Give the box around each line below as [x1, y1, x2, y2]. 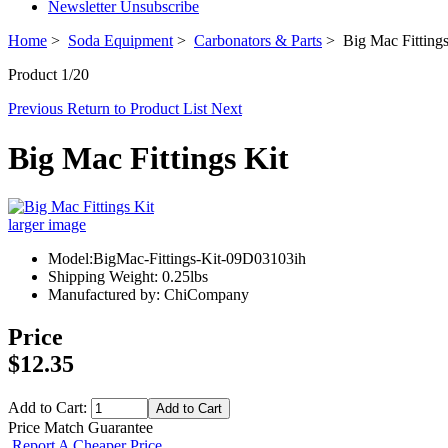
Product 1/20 [8, 66, 89, 84]
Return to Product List [67, 100, 211, 118]
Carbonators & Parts [194, 32, 322, 50]
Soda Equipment [68, 32, 173, 50]
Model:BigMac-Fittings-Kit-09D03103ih [48, 250, 306, 268]
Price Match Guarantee [8, 418, 153, 436]
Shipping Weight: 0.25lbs [48, 268, 208, 286]
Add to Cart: [8, 398, 91, 416]
